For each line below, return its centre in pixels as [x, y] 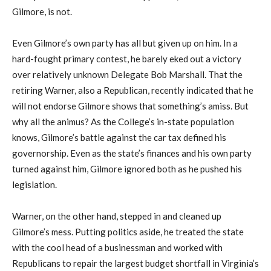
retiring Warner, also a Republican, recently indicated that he [133, 90]
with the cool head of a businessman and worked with [117, 248]
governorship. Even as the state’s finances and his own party [132, 153]
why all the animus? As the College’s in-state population [123, 122]
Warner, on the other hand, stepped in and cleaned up [117, 216]
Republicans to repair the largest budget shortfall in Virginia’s [135, 263]
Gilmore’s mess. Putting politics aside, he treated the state [128, 232]
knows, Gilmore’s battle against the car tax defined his [119, 138]
